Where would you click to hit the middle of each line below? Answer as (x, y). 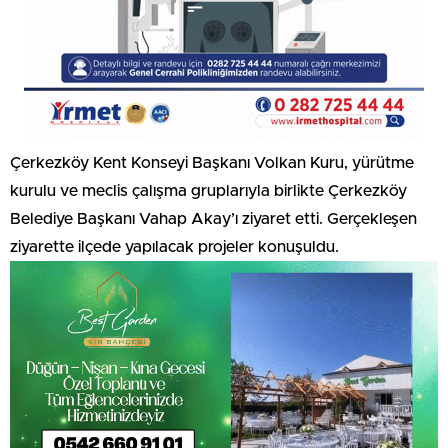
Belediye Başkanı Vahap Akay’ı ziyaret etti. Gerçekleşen (213, 219)
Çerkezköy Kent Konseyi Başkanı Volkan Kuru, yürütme (212, 163)
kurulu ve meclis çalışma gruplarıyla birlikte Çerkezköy (208, 191)
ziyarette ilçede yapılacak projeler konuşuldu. (174, 247)
